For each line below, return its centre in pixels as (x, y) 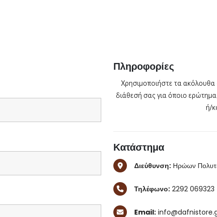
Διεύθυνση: (153, 166)
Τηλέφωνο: (152, 189)
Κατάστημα (139, 147)
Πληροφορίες (144, 66)
